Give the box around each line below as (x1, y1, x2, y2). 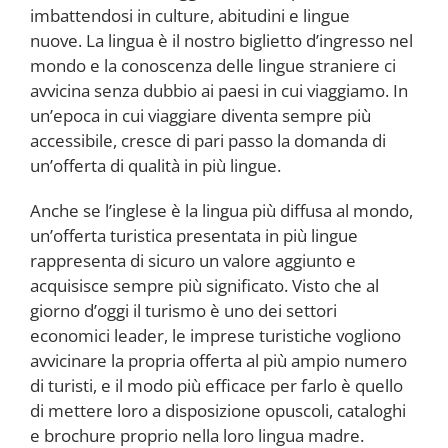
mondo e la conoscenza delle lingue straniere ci (30, 54, 396, 77)
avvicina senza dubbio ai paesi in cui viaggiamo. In (30, 79, 408, 102)
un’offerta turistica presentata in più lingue (30, 224, 358, 247)
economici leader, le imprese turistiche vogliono (30, 324, 401, 347)
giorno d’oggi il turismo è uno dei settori (30, 299, 337, 322)
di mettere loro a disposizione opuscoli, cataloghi (30, 399, 406, 422)
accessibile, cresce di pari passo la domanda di (30, 129, 386, 152)
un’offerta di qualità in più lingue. (30, 154, 281, 177)
